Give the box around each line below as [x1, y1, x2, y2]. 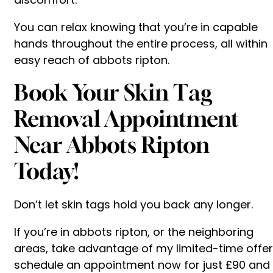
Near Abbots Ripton [14, 131, 210, 158]
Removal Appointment [14, 105, 239, 132]
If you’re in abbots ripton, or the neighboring [14, 224, 253, 239]
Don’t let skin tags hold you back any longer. [14, 196, 253, 212]
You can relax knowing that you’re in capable [14, 19, 258, 35]
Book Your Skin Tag [14, 79, 212, 105]
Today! [14, 157, 79, 184]
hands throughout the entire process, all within [14, 35, 268, 51]
